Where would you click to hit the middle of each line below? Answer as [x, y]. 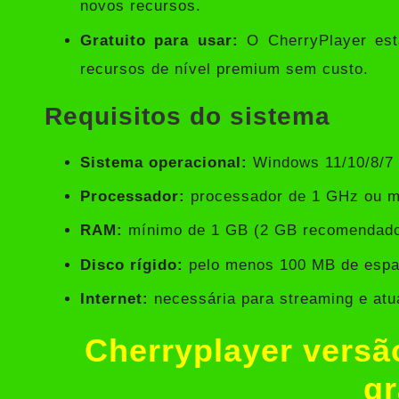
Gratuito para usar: [159, 40]
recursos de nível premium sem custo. [224, 69]
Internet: [114, 299]
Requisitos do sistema [187, 116]
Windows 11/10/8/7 [321, 162]
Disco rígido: [132, 265]
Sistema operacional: [164, 162]
